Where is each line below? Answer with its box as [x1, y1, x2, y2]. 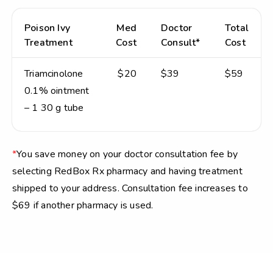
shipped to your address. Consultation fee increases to [12, 182, 248, 195]
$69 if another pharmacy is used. [12, 199, 154, 212]
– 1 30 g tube [24, 101, 84, 115]
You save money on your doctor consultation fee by [16, 147, 238, 161]
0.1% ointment [24, 84, 90, 97]
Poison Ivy [24, 21, 70, 35]
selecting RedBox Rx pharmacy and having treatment [12, 165, 243, 178]
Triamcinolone [24, 67, 83, 80]
